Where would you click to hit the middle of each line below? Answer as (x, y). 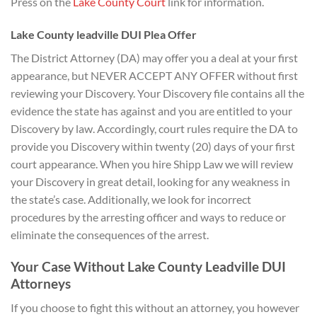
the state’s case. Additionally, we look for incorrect (131, 200)
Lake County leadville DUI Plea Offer (104, 35)
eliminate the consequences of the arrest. (110, 235)
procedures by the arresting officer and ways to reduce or (148, 217)
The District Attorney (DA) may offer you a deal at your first (154, 58)
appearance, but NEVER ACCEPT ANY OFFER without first (154, 76)
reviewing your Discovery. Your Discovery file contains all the (157, 93)
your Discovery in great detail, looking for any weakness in (150, 182)
